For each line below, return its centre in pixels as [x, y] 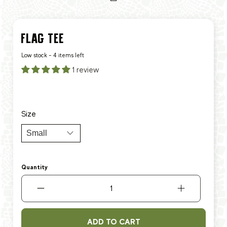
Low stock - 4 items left [53, 55]
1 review [85, 70]
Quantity [34, 167]
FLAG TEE [43, 38]
